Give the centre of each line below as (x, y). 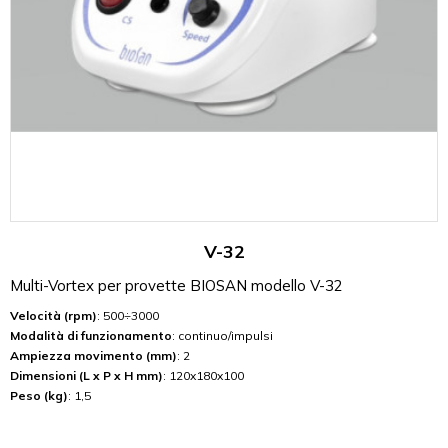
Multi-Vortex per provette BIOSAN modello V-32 (176, 286)
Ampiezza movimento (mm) (93, 356)
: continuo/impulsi (222, 336)
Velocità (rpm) (53, 316)
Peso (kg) (39, 396)
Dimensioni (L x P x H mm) (86, 376)
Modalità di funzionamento (91, 336)
